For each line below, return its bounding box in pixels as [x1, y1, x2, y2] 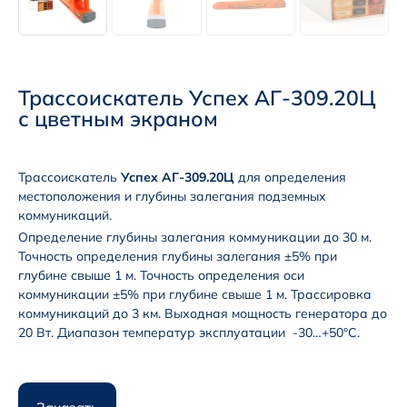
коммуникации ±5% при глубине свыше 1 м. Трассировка [18, 286, 372, 303]
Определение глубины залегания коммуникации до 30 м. [18, 229, 372, 246]
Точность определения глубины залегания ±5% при [18, 248, 337, 265]
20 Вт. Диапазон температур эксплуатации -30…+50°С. [18, 324, 360, 342]
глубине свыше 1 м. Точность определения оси [18, 267, 304, 284]
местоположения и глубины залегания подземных [18, 188, 326, 205]
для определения [234, 169, 346, 186]
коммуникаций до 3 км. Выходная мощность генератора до [18, 305, 387, 323]
